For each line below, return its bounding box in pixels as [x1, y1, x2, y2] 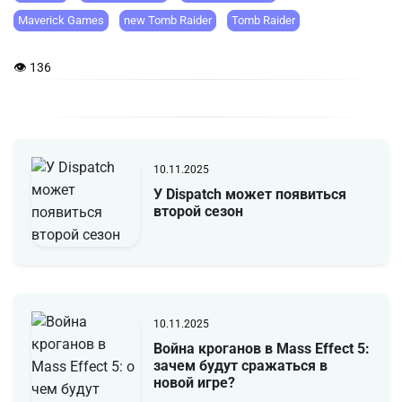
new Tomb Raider [124, 13, 212, 28]
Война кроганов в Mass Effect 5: [153, 339, 370, 357]
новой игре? [153, 373, 235, 391]
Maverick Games [18, 13, 104, 28]
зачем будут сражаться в [153, 356, 328, 374]
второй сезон [153, 202, 243, 220]
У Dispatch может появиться [153, 185, 346, 203]
